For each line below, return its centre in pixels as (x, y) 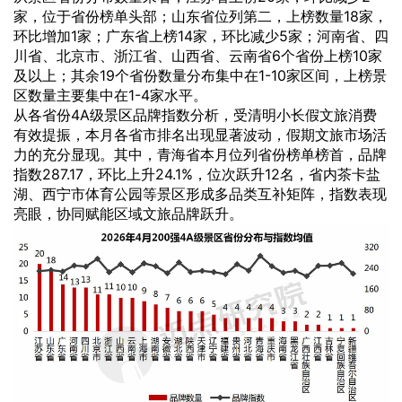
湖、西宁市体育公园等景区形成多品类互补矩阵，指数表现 (200, 193)
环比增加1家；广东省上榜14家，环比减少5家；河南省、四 (201, 35)
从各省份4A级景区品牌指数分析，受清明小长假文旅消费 (195, 114)
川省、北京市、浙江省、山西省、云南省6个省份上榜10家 (198, 55)
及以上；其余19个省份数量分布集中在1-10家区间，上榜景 (200, 75)
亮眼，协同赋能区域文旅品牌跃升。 (128, 213)
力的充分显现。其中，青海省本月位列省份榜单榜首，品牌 (200, 154)
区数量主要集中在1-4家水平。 (110, 95)
